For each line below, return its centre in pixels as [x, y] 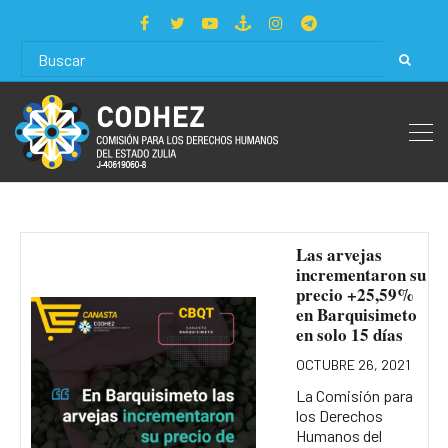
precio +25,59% [354, 294]
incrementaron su [360, 274]
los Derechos [339, 415]
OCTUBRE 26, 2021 [352, 364]
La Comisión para [354, 395]
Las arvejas [338, 254]
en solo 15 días [349, 334]
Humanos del [338, 435]
